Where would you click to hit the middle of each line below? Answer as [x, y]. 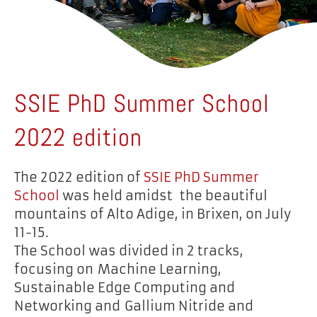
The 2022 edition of [79, 177]
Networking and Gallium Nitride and [134, 306]
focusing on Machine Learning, [118, 269]
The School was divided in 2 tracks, [129, 251]
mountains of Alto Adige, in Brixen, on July [152, 214]
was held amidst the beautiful [163, 196]
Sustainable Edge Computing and [125, 288]
